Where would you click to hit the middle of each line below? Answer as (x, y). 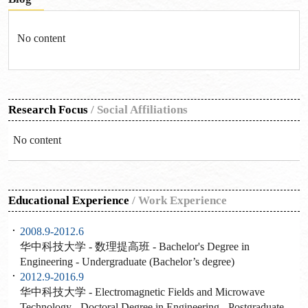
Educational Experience (68, 201)
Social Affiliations (142, 109)
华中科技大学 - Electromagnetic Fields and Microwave (142, 292)
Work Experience (182, 201)
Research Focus (48, 109)
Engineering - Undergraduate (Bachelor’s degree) (128, 262)
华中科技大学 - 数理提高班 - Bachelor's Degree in (134, 247)
